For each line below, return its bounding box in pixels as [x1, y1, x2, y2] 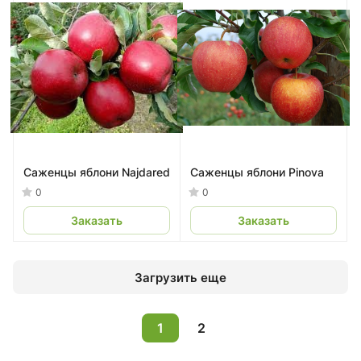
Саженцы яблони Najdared [122, 165, 170, 179]
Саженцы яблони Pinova [190, 165, 324, 179]
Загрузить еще [135, 269, 226, 285]
